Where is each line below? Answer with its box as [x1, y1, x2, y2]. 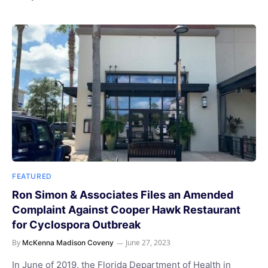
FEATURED [12, 172, 52, 181]
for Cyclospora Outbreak [12, 218, 141, 231]
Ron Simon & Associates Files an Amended [12, 188, 233, 201]
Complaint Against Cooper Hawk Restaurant [12, 203, 240, 216]
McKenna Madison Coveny [22, 238, 114, 247]
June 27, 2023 [126, 237, 170, 248]
